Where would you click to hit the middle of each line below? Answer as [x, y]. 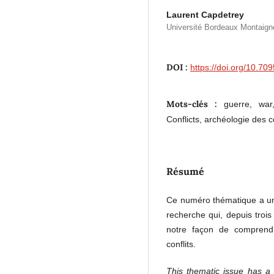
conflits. [181, 244]
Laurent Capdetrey [205, 14]
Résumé [185, 171]
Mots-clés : [195, 104]
